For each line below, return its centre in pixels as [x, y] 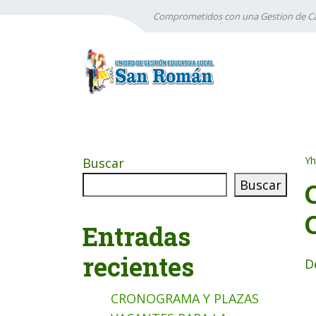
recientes [138, 267]
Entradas [136, 236]
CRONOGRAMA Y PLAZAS [185, 298]
